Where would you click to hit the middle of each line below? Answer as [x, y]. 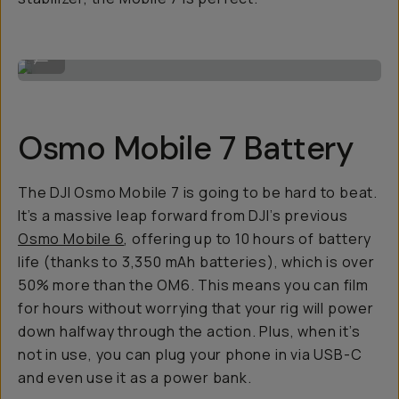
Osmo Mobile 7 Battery [186, 148]
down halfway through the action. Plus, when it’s [189, 331]
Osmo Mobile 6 [71, 239]
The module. [59, 48]
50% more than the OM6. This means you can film [193, 285]
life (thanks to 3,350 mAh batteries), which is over [196, 262]
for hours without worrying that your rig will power [196, 308]
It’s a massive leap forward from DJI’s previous [183, 216]
